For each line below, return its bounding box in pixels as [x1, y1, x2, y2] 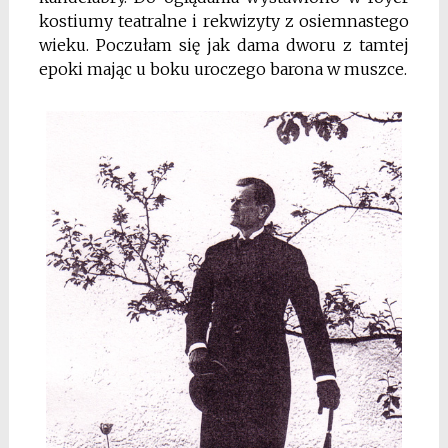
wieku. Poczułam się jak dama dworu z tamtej [38, 35, 410, 56]
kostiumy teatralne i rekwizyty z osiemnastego [38, 11, 410, 32]
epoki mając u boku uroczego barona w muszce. [38, 59, 407, 80]
